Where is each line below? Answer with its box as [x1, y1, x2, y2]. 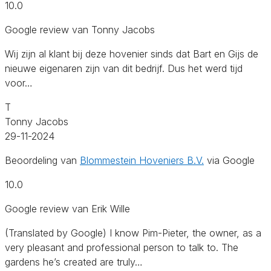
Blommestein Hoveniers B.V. [80, 154, 204, 166]
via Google [204, 154, 255, 166]
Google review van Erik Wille [5, 202, 130, 215]
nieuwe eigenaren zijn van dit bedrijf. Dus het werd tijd [5, 62, 243, 74]
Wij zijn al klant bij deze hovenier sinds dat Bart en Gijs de [5, 47, 258, 60]
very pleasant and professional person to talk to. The [5, 241, 238, 253]
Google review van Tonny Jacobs [5, 23, 155, 36]
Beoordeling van [5, 154, 80, 166]
